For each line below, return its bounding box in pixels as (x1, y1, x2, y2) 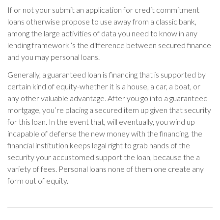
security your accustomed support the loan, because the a (7, 152, 200, 162)
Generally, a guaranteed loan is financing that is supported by (7, 70, 206, 79)
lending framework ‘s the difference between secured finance (7, 40, 211, 50)
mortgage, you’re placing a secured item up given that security (7, 105, 211, 114)
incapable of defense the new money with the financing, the (7, 129, 202, 138)
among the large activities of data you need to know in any (7, 28, 197, 38)
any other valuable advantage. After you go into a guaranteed (7, 93, 208, 103)
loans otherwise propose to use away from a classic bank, (7, 17, 196, 26)
